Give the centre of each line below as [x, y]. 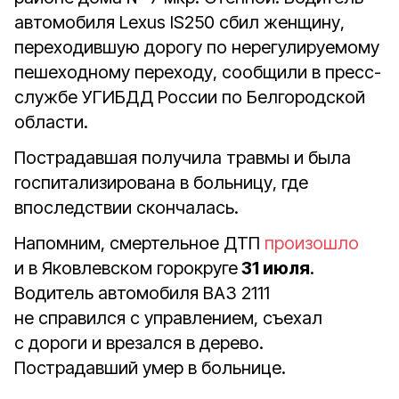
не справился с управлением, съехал [168, 318]
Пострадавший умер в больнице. [150, 368]
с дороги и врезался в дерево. [139, 343]
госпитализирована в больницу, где [161, 183]
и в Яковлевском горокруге [126, 268]
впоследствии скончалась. [126, 208]
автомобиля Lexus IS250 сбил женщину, [179, 22]
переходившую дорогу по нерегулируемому [197, 47]
